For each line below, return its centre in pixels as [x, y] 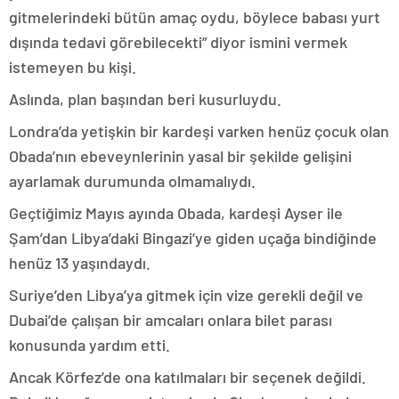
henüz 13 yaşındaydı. [80, 263]
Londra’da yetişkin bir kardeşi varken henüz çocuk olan [199, 131]
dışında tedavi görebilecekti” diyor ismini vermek [178, 42]
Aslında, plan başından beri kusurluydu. [145, 99]
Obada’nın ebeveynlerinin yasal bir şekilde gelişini [180, 156]
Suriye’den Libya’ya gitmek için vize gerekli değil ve [186, 295]
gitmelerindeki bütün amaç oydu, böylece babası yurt [195, 17]
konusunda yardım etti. [90, 345]
